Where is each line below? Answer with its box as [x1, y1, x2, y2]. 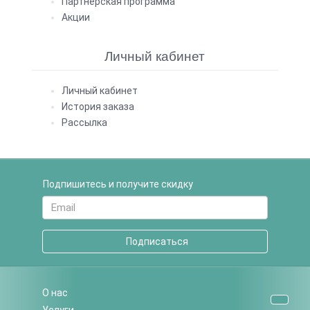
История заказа [62, 100, 135, 112]
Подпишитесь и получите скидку [43, 178, 198, 190]
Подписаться [121, 235, 188, 247]
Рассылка [62, 116, 108, 128]
